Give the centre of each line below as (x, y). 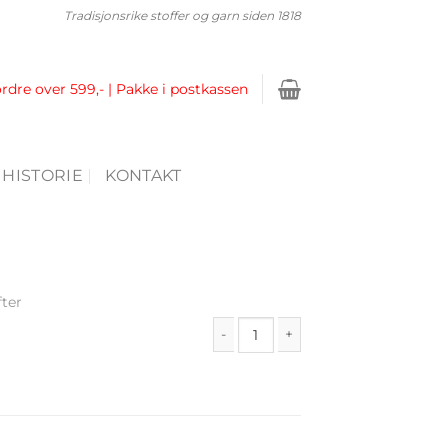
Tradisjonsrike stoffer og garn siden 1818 (182, 15)
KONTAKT (143, 175)
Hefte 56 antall (260, 359)
